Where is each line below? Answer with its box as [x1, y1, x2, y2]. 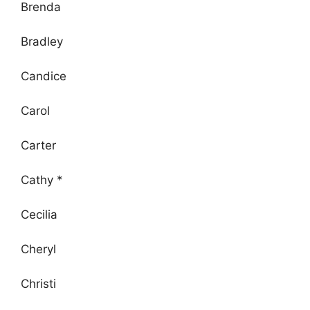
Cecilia [21, 207, 57, 221]
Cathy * [21, 172, 63, 187]
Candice [21, 69, 66, 83]
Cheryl [21, 241, 56, 256]
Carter [21, 138, 56, 152]
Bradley [21, 34, 63, 48]
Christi [21, 276, 56, 291]
